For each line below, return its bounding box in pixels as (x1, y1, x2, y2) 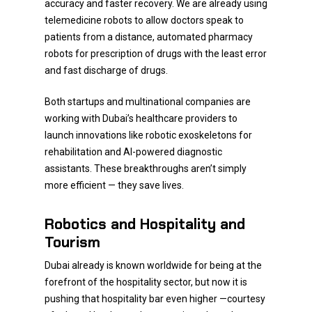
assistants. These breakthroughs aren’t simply (45, 163, 247, 174)
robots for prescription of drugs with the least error (45, 48, 267, 59)
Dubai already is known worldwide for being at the (45, 260, 262, 271)
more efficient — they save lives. (45, 180, 184, 191)
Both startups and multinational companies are (45, 96, 251, 107)
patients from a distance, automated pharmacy (45, 31, 253, 42)
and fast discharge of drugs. (45, 65, 168, 76)
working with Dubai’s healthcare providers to (45, 113, 237, 124)
